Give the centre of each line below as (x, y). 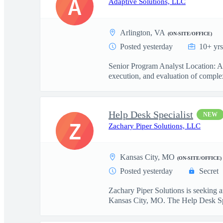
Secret (209, 171)
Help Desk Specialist (151, 114)
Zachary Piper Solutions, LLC (155, 126)
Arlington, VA (143, 33)
